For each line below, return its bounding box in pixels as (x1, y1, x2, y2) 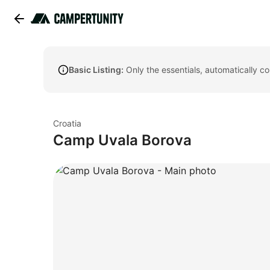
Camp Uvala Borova (53, 131, 192, 149)
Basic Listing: (69, 64, 124, 75)
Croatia (53, 118, 81, 128)
